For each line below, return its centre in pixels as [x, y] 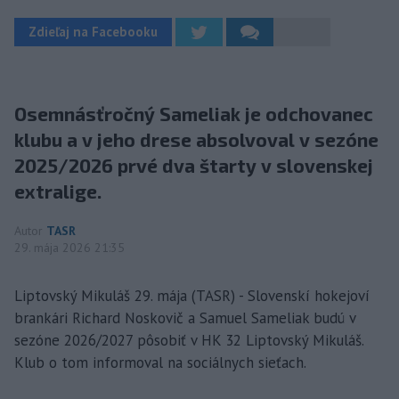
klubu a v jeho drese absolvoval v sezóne [196, 139]
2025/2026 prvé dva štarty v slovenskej [194, 165]
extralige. [58, 191]
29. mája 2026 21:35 [69, 248]
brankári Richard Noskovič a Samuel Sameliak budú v [185, 318]
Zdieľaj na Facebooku [93, 32]
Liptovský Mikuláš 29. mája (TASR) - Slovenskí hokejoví [192, 296]
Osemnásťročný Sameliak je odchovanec [194, 114]
